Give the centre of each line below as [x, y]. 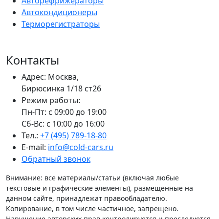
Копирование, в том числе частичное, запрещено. [92, 208]
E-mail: [35, 147]
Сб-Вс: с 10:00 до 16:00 [63, 124]
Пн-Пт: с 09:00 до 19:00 [64, 112]
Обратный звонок [56, 159]
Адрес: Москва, [50, 77]
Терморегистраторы [61, 24]
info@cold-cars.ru [81, 147]
